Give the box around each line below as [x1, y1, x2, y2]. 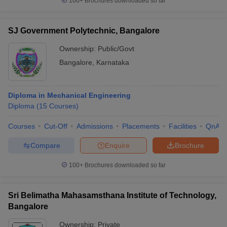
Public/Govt [98, 45, 134, 53]
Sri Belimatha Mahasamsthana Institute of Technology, [8, 191, 216, 200]
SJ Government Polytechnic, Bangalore [8, 26, 160, 35]
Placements [122, 122, 160, 130]
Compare [30, 141, 60, 149]
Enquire [105, 141, 130, 149]
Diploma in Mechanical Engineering [8, 91, 131, 99]
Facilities [169, 122, 197, 130]
